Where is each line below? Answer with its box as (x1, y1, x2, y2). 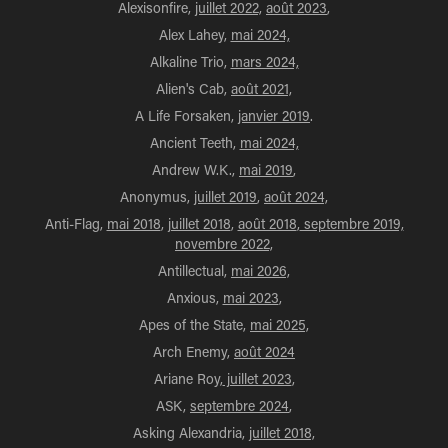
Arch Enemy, (153, 342, 234, 361)
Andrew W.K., (152, 160, 239, 179)
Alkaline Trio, (149, 52, 231, 71)
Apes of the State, (139, 315, 250, 334)
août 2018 (237, 214, 297, 233)
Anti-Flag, (44, 214, 107, 233)
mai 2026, (231, 261, 290, 280)
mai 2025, (250, 315, 309, 334)
